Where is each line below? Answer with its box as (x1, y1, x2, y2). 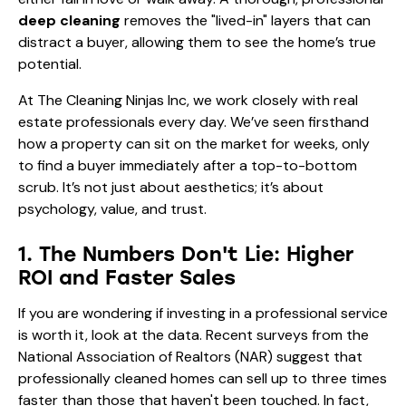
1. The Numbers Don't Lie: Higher (18, 241, 353, 266)
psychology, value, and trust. (18, 198, 207, 218)
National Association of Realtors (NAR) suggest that (18, 346, 362, 366)
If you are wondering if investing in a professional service (18, 303, 388, 323)
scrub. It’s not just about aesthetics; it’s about (18, 177, 324, 197)
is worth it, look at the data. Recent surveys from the (18, 324, 369, 344)
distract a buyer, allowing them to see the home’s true (18, 32, 376, 52)
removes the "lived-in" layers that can (121, 10, 371, 30)
